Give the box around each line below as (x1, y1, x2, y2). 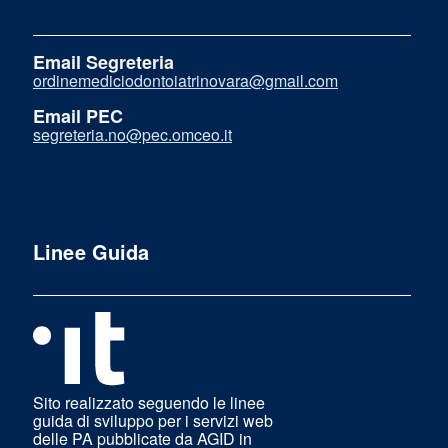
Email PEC (33, 103, 123, 130)
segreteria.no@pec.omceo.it (33, 123, 232, 147)
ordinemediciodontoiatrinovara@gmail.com (33, 69, 338, 93)
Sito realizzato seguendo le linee (33, 391, 265, 415)
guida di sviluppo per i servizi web (33, 409, 273, 433)
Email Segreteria (33, 49, 174, 76)
